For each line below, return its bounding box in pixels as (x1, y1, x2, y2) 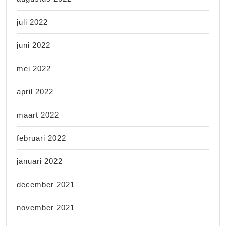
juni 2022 (17, 40, 50, 49)
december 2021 (17, 180, 75, 189)
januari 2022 (17, 156, 63, 165)
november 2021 (17, 203, 75, 212)
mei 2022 (17, 64, 51, 73)
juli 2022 (17, 17, 48, 26)
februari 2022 (17, 133, 66, 142)
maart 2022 (17, 110, 59, 119)
